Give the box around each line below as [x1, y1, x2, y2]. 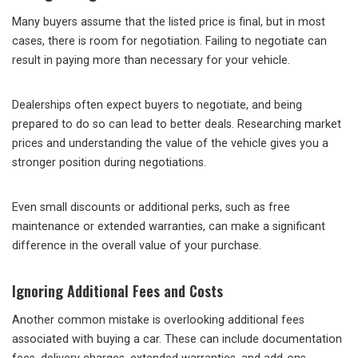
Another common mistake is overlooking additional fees [12, 313, 304, 328]
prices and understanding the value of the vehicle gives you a [12, 137, 328, 151]
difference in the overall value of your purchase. [12, 239, 261, 253]
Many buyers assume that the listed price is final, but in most [12, 15, 325, 30]
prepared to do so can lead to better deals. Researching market [12, 117, 341, 132]
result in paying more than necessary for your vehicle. [12, 54, 290, 68]
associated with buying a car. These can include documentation [12, 332, 342, 347]
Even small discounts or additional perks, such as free [12, 201, 290, 215]
